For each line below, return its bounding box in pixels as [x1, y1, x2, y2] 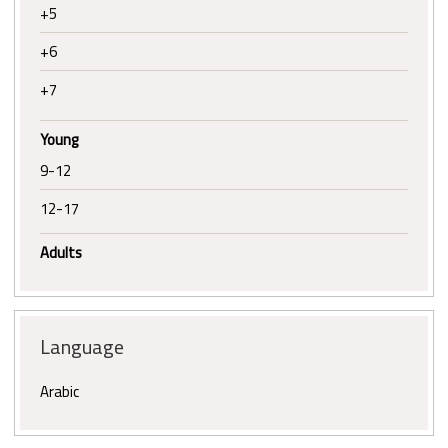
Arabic [40, 377, 79, 407]
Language [40, 328, 124, 366]
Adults [40, 238, 82, 268]
